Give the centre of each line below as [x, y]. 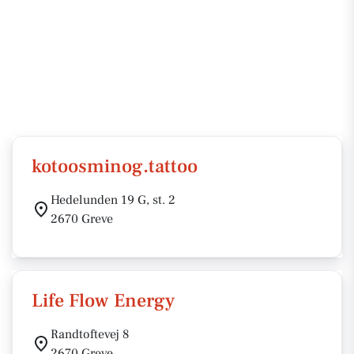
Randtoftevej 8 [90, 334]
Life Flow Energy [103, 301]
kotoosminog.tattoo [115, 166]
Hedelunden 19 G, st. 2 [113, 200]
